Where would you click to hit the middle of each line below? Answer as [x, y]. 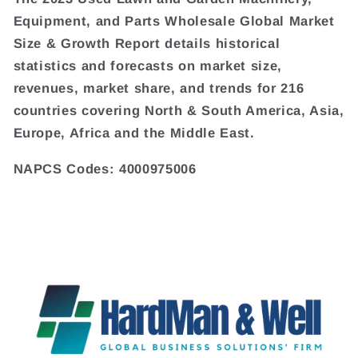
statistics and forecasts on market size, [147, 66]
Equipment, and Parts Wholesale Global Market [174, 21]
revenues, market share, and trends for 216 [159, 88]
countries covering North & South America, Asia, [179, 111]
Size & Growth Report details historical [147, 44]
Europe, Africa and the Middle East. [134, 133]
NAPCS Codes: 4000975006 [105, 168]
